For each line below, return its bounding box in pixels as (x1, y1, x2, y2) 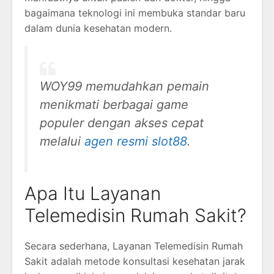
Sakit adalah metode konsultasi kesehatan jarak (24, 255, 245, 268)
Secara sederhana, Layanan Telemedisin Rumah (24, 240, 243, 253)
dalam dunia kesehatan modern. (24, 22, 172, 35)
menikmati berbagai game (40, 97, 188, 113)
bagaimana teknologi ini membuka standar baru (24, 7, 245, 20)
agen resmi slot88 (84, 134, 187, 149)
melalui (40, 134, 84, 149)
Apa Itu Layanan (24, 182, 161, 205)
